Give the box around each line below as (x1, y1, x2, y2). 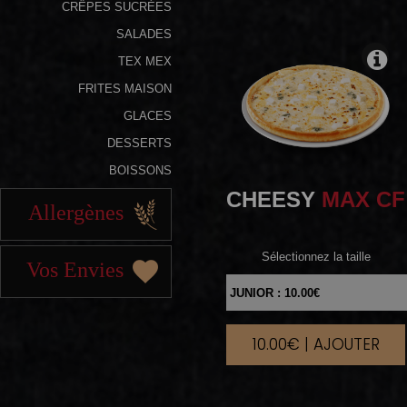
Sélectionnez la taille (261, 250, 371, 264)
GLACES (124, 109, 172, 123)
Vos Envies (26, 257, 129, 282)
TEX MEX (118, 55, 172, 68)
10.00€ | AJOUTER (252, 333, 380, 356)
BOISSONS (109, 164, 172, 177)
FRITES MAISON (78, 82, 172, 95)
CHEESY (226, 187, 316, 213)
